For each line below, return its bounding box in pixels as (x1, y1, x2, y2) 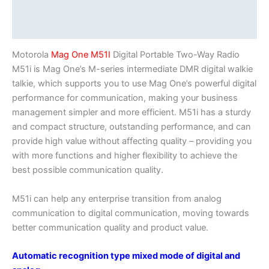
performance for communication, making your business (12, 92, 238, 104)
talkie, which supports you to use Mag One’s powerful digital (12, 78, 256, 89)
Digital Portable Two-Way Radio (110, 49, 240, 61)
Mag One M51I (51, 49, 110, 61)
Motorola (12, 49, 51, 61)
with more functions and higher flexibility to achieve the (12, 150, 237, 162)
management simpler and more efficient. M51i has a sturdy (12, 107, 251, 118)
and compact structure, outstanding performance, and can (12, 121, 251, 133)
